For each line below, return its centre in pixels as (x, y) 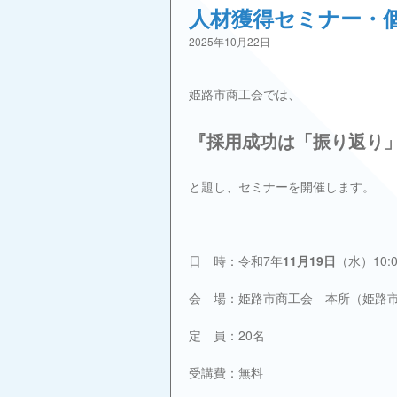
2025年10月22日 (230, 41)
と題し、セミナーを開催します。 (282, 187)
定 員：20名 (227, 335)
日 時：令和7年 (236, 261)
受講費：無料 (226, 373)
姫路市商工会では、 (245, 94)
